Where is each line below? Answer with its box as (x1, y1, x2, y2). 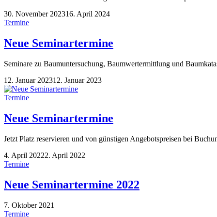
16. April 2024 (65, 10, 110, 18)
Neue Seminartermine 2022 (4, 178, 139, 191)
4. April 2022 (4, 151, 45, 159)
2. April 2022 (45, 151, 85, 159)
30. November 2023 (4, 10, 65, 18)
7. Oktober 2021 (4, 201, 54, 209)
